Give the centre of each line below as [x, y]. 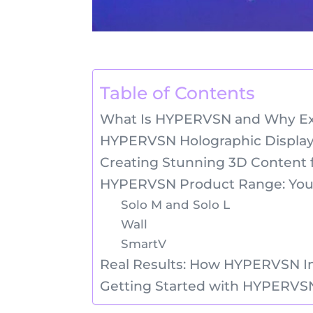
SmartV [143, 243]
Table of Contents [177, 93]
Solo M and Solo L [175, 204]
